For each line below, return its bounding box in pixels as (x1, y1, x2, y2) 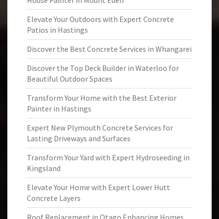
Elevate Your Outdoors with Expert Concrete (27, 14, 174, 24)
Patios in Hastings (27, 25, 88, 35)
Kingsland (27, 163, 61, 173)
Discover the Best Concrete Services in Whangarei (27, 44, 192, 54)
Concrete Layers (27, 193, 81, 203)
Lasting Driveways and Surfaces (27, 133, 131, 143)
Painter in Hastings (27, 104, 91, 113)
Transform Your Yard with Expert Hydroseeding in (27, 153, 190, 162)
